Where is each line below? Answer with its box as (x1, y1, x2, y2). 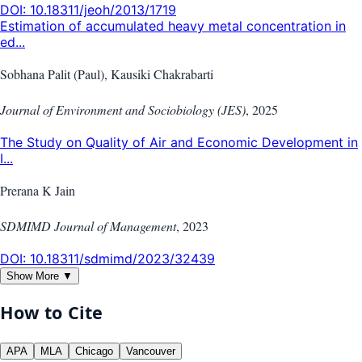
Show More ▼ (6, 269, 73, 282)
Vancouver (126, 345, 175, 357)
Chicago (75, 345, 113, 357)
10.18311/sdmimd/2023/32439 (30, 250, 215, 267)
